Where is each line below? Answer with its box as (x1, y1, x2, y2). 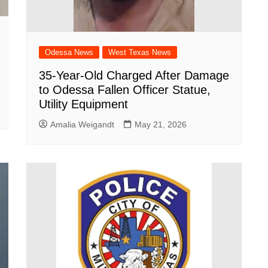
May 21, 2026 (135, 120, 187, 129)
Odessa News (45, 48, 93, 57)
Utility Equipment (39, 98, 128, 111)
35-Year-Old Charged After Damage (39, 69, 229, 82)
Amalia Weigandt (50, 120, 114, 129)
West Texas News (108, 48, 171, 57)
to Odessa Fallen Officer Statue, (39, 83, 211, 96)
